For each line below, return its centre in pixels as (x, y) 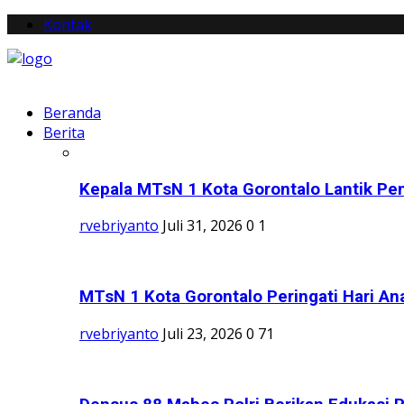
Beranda (72, 113)
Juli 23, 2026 (202, 333)
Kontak (68, 24)
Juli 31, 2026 (202, 226)
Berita (64, 133)
